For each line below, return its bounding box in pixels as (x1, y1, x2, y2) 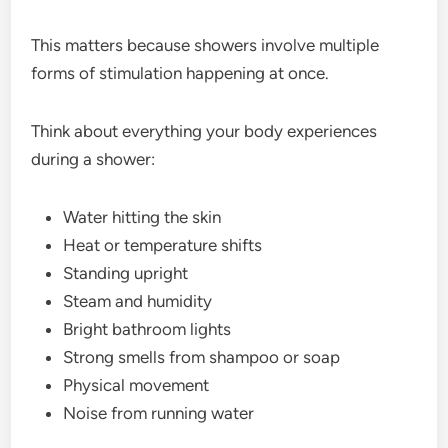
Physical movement (63, 374, 210, 395)
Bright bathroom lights (63, 318, 232, 339)
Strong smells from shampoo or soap (63, 346, 341, 367)
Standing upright (63, 262, 189, 283)
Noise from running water (63, 402, 255, 423)
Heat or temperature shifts (63, 234, 263, 255)
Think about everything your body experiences (31, 120, 378, 141)
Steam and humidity (63, 290, 213, 311)
